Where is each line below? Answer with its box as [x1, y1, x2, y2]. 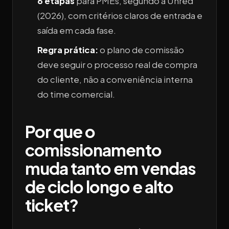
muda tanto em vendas [25, 158, 196, 179]
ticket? [25, 195, 79, 216]
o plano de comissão [98, 44, 184, 56]
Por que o [25, 121, 96, 142]
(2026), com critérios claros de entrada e [37, 10, 202, 21]
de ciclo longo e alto [25, 176, 173, 197]
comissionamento [25, 140, 162, 161]
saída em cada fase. [37, 25, 116, 36]
